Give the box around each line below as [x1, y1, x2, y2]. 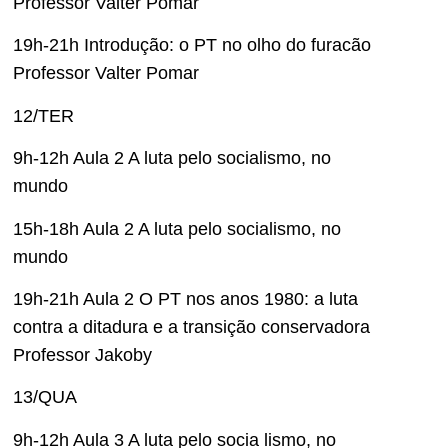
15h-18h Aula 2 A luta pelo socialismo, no [13, 218, 341, 239]
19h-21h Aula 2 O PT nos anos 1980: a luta [13, 288, 358, 309]
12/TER [13, 105, 74, 126]
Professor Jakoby [13, 344, 152, 365]
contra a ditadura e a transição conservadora [13, 316, 370, 337]
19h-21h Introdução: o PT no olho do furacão [13, 35, 371, 56]
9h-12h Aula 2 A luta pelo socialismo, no [13, 148, 331, 169]
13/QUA [13, 387, 77, 408]
